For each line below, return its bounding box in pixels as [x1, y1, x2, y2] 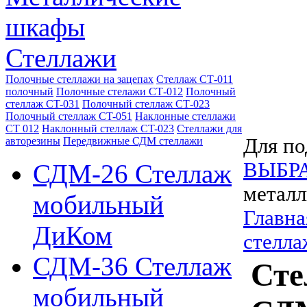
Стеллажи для [177, 123, 242, 134]
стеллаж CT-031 [5, 98, 79, 110]
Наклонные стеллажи [135, 110, 236, 122]
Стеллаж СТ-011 [156, 73, 233, 85]
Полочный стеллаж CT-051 [5, 110, 132, 122]
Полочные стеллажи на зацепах [5, 73, 153, 85]
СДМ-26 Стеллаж [33, 159, 232, 188]
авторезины [5, 135, 60, 147]
